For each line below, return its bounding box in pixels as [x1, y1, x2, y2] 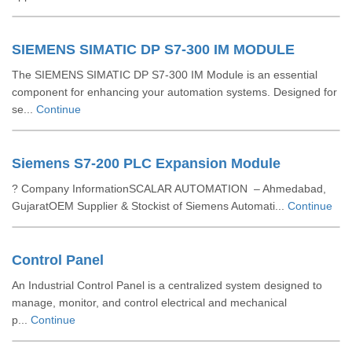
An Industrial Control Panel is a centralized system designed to [12, 279, 322, 291]
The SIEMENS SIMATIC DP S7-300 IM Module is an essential [12, 68, 317, 81]
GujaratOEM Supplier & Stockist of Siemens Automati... [12, 200, 288, 212]
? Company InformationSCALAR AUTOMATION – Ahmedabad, [12, 182, 326, 195]
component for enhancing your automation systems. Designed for [12, 86, 337, 98]
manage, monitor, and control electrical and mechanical [12, 296, 287, 309]
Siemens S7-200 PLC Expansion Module [12, 156, 280, 171]
